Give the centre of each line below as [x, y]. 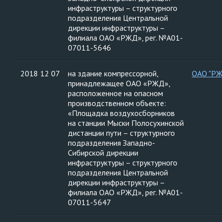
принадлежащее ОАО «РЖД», [119, 83]
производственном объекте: [117, 103]
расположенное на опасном [115, 93]
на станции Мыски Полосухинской [126, 123]
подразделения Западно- [111, 143]
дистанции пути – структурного [121, 133]
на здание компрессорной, [113, 73]
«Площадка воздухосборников [121, 113]
